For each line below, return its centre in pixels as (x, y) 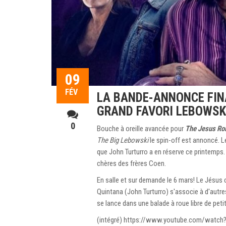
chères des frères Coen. (131, 163)
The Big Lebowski (123, 140)
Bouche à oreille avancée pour (141, 128)
